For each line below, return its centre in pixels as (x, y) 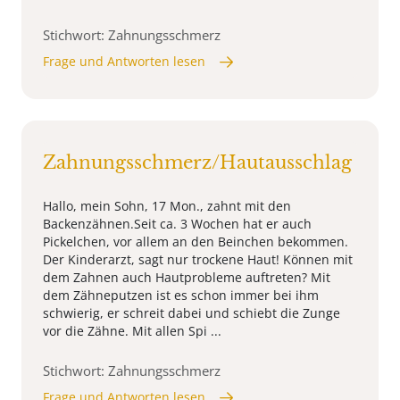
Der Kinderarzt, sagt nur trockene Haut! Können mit (198, 260)
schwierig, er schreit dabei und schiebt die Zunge (192, 313)
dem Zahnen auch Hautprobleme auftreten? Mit (187, 278)
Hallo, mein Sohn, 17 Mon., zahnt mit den (167, 206)
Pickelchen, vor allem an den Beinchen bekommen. (196, 242)
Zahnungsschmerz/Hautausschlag (197, 163)
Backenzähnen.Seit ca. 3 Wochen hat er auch (177, 224)
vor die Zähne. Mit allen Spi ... (132, 331)
